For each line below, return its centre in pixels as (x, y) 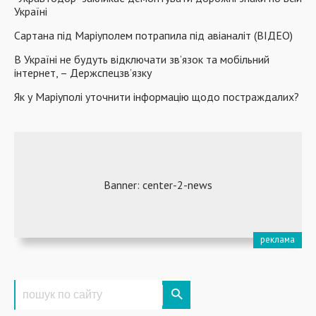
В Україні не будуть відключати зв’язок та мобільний (142, 59)
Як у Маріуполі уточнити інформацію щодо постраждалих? (157, 97)
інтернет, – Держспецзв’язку (83, 73)
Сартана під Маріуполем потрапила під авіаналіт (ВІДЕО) (153, 35)
